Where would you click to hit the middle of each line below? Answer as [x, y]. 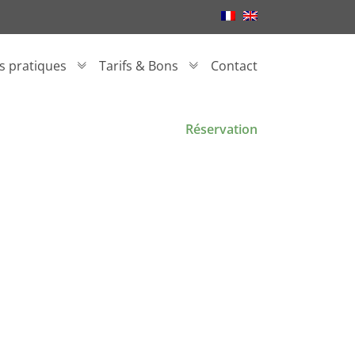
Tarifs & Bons [139, 66]
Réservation [221, 129]
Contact [234, 66]
